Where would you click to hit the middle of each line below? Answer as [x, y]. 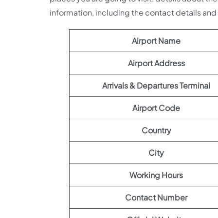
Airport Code [156, 108]
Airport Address [156, 63]
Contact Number [156, 197]
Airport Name [156, 40]
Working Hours [156, 175]
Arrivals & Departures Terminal [156, 85]
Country [156, 130]
